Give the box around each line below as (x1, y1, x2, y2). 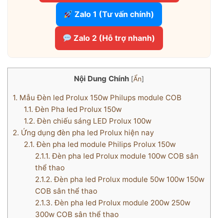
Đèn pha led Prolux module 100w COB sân (50, 151, 199, 161)
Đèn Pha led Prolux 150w (33, 105, 122, 114)
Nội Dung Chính (74, 74, 129, 84)
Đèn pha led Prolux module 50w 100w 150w (52, 175, 204, 184)
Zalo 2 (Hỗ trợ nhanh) (72, 33, 156, 43)
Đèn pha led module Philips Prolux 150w (34, 140, 176, 149)
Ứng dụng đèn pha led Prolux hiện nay (19, 128, 154, 138)
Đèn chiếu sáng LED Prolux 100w (35, 116, 151, 126)
